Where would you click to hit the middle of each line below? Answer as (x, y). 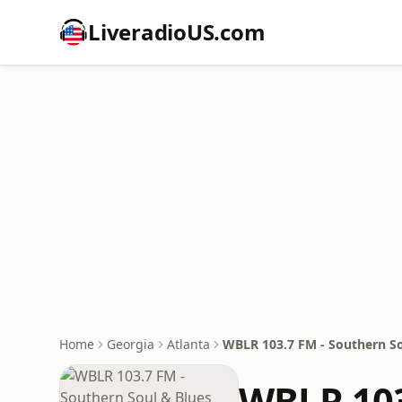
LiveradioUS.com (177, 32)
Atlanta (188, 344)
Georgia (131, 344)
